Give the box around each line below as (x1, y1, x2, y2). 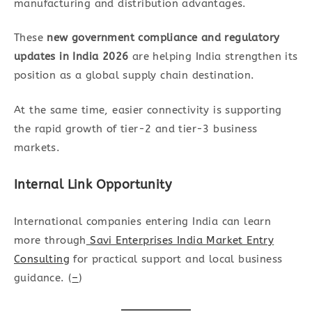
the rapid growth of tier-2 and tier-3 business (14, 122, 258, 135)
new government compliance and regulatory (47, 31, 280, 45)
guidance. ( (14, 271, 72, 284)
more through (14, 233, 86, 247)
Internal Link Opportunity (14, 176, 171, 192)
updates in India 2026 (14, 50, 129, 63)
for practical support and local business (70, 252, 283, 265)
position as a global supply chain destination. (14, 69, 255, 82)
